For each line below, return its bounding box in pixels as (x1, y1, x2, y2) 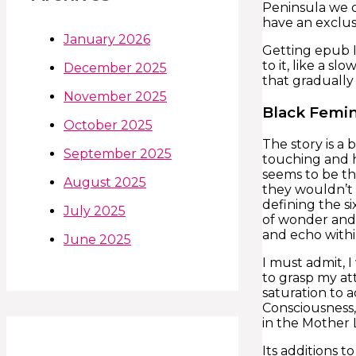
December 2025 (64, 60, 167, 75)
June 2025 (64, 231, 131, 247)
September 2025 (64, 145, 172, 161)
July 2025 (64, 203, 126, 219)
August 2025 (64, 174, 146, 190)
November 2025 (64, 88, 167, 104)
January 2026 (64, 31, 150, 47)
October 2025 (64, 117, 153, 133)
